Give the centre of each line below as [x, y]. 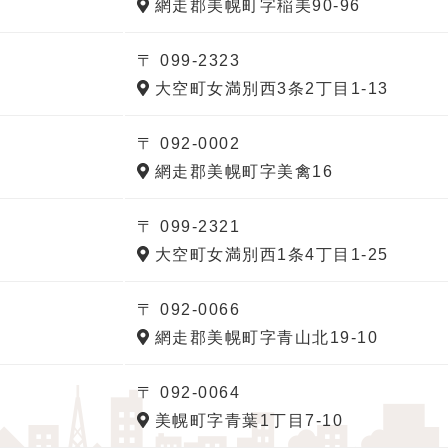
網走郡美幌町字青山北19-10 [263, 337]
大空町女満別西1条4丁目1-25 [269, 254]
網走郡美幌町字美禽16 [241, 171]
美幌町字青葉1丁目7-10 [246, 420]
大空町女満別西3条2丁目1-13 [269, 88]
